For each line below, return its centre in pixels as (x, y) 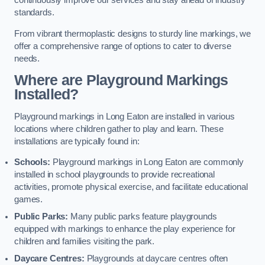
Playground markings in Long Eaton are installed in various (125, 116)
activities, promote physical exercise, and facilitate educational (131, 187)
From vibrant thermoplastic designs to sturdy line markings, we (132, 33)
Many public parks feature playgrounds (143, 217)
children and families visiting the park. (85, 242)
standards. (34, 13)
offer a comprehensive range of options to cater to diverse (123, 46)
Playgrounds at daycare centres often (156, 259)
